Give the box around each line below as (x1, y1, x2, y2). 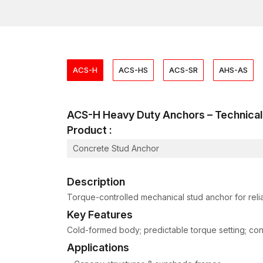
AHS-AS (219, 65, 248, 75)
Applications (67, 241, 129, 254)
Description (67, 175, 125, 188)
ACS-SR (169, 65, 198, 75)
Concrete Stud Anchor (73, 143, 159, 153)
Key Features (67, 208, 133, 221)
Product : (67, 123, 112, 136)
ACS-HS (119, 65, 148, 75)
